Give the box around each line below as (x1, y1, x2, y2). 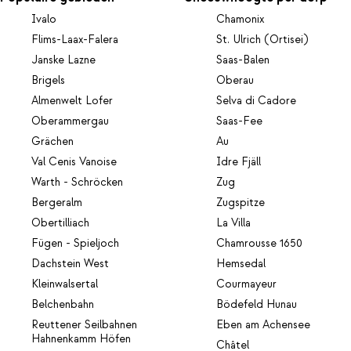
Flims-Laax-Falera (31, 33, 118, 48)
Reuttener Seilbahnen (31, 318, 137, 333)
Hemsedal (216, 257, 266, 272)
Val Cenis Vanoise (31, 155, 117, 170)
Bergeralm (31, 196, 82, 211)
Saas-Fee (216, 114, 263, 129)
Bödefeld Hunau (216, 298, 298, 313)
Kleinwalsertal (31, 277, 98, 292)
